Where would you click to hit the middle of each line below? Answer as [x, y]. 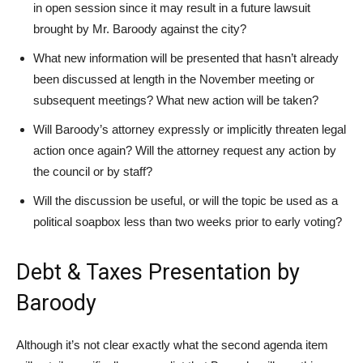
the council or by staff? [93, 171]
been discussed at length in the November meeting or [174, 79]
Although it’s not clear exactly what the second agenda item [172, 344]
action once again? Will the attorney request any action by [185, 150]
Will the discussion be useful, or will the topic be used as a [186, 200]
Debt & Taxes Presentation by [158, 272]
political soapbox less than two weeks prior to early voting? [188, 221]
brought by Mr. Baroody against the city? [140, 28]
